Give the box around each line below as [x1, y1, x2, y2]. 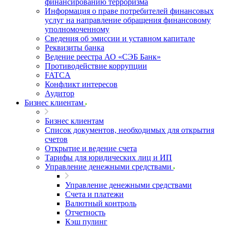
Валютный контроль [65, 199, 136, 208]
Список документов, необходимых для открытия [45, 126, 214, 134]
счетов [45, 135, 68, 144]
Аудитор [45, 89, 74, 98]
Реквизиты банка [45, 43, 104, 52]
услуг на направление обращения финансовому [45, 16, 211, 24]
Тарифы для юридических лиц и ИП [45, 153, 172, 162]
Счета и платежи [65, 190, 124, 198]
